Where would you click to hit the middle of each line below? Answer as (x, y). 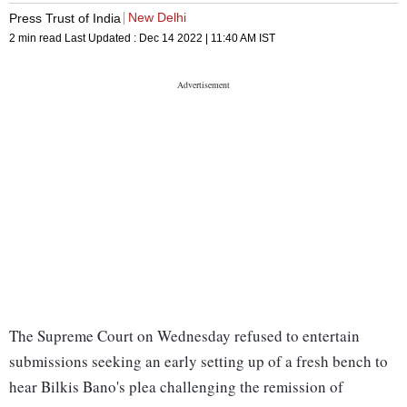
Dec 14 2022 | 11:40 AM (198, 39)
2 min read (37, 39)
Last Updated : (102, 39)
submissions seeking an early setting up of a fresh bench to (199, 362)
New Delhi (157, 18)
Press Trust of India (65, 18)
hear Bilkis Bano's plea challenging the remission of (176, 387)
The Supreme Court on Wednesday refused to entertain (184, 336)
